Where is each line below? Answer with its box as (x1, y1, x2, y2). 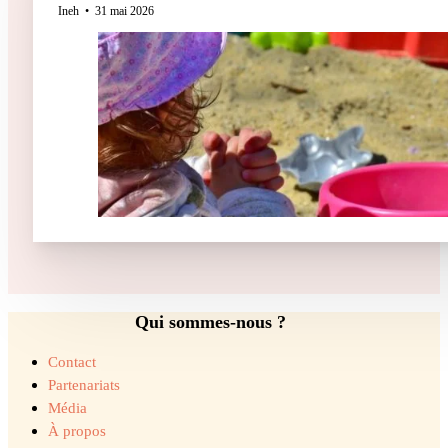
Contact (48, 353, 96, 371)
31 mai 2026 (94, 3, 154, 18)
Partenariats (48, 376, 120, 394)
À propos (48, 422, 106, 440)
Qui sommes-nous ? (135, 311, 286, 332)
